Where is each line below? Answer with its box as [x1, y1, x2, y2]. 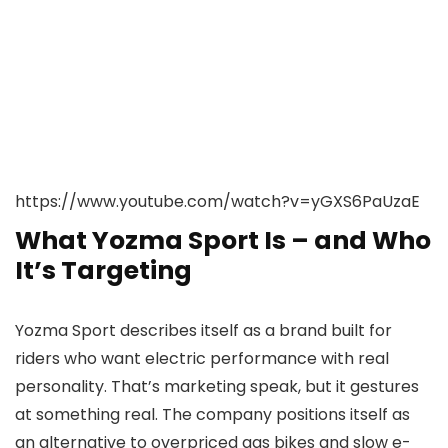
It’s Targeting [15, 253, 192, 289]
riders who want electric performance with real [15, 347, 389, 371]
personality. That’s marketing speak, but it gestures [15, 375, 419, 399]
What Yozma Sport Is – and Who [15, 223, 431, 259]
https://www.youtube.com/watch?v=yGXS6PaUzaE [15, 190, 420, 214]
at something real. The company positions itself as [15, 403, 410, 427]
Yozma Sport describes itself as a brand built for [15, 319, 392, 343]
